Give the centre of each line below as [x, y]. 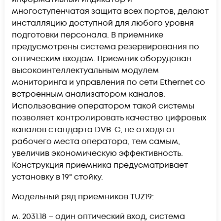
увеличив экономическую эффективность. [97, 153]
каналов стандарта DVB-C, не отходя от [94, 129]
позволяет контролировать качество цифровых [109, 118]
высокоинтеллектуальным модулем [85, 70]
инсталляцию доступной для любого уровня [103, 23]
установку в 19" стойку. [57, 177]
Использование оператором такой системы [103, 106]
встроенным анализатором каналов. [89, 94]
